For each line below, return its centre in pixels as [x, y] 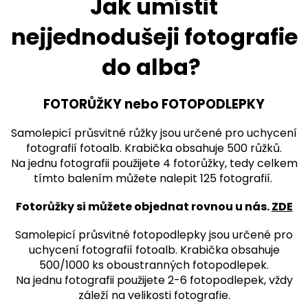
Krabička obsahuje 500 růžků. [203, 148]
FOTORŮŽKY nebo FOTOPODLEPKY [154, 104]
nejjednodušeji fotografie [154, 36]
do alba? [151, 67]
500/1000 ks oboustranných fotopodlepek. [154, 265]
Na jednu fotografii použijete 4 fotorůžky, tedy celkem [154, 163]
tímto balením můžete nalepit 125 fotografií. [154, 178]
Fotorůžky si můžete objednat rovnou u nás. [143, 206]
